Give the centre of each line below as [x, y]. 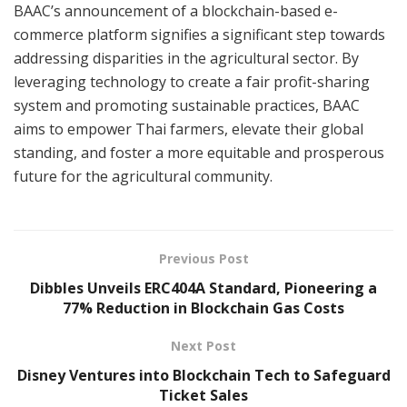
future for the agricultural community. [143, 176]
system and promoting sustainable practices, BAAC [187, 105]
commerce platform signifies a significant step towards [199, 34]
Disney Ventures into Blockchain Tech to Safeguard [203, 375]
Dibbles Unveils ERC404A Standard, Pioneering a [203, 288]
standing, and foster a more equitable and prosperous [199, 152]
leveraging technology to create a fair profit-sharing [192, 81]
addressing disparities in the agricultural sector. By [186, 58]
